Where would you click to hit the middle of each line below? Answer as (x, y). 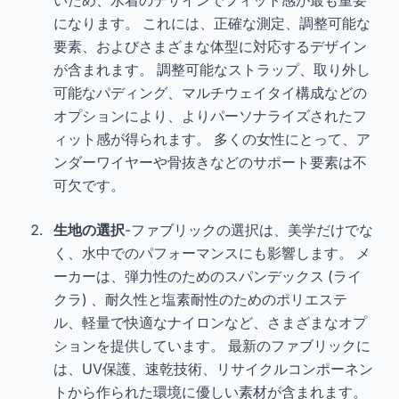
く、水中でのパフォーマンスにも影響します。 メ (212, 252)
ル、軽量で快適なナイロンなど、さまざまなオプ (210, 322)
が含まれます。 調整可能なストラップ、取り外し (212, 69)
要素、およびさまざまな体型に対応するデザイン (210, 46)
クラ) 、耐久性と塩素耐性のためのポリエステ (200, 299)
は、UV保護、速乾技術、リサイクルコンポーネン (213, 368)
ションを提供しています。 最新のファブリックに (212, 345)
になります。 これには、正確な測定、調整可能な (212, 23)
